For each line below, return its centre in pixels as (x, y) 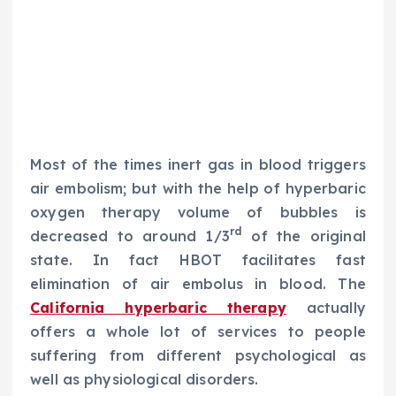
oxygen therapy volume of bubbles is (198, 212)
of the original (304, 236)
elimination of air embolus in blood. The (198, 283)
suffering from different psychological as (198, 355)
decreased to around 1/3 (130, 236)
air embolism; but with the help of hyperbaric (198, 188)
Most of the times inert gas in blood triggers (198, 164)
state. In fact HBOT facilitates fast (198, 259)
